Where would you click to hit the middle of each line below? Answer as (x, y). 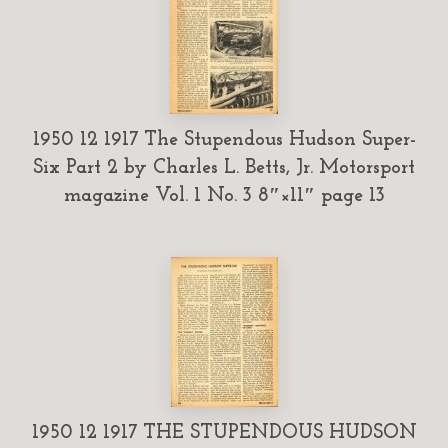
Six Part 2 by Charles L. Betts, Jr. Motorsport (224, 167)
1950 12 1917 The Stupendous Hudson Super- (224, 139)
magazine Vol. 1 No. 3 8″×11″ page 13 (224, 195)
